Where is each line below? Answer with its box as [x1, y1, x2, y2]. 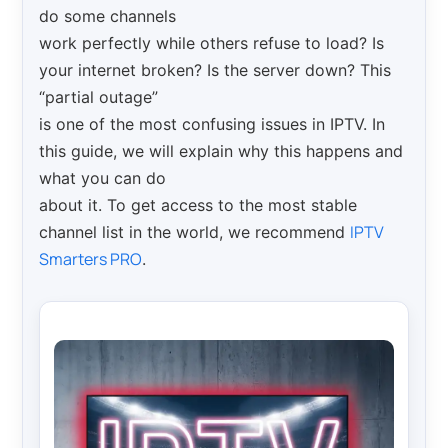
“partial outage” [39, 86, 159, 107]
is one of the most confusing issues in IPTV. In [39, 113, 386, 134]
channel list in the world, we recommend [39, 221, 351, 242]
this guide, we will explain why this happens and [39, 140, 404, 161]
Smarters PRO [39, 247, 143, 270]
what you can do [39, 167, 167, 188]
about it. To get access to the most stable [39, 194, 358, 215]
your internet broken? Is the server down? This [39, 59, 392, 80]
